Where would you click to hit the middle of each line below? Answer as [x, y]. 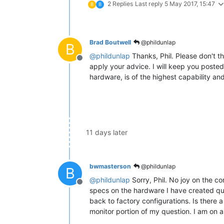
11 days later [107, 132]
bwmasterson [110, 166]
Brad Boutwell [110, 42]
